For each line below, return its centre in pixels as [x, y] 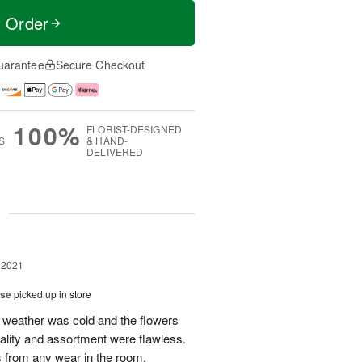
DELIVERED [115, 151]
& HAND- [107, 140]
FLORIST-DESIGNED [134, 128]
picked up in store [53, 293]
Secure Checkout [100, 65]
